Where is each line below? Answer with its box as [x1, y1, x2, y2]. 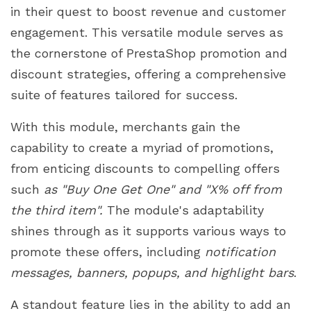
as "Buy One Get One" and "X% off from [44, 181, 282, 196]
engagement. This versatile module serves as [10, 24, 283, 40]
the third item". [10, 202, 103, 217]
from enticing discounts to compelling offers [10, 160, 280, 176]
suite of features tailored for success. [10, 87, 237, 102]
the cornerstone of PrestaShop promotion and [10, 45, 287, 60]
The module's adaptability [103, 202, 264, 217]
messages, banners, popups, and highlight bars [10, 264, 294, 280]
